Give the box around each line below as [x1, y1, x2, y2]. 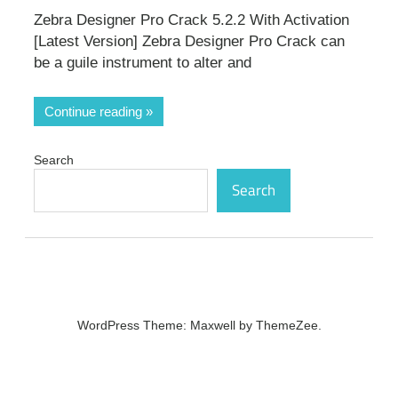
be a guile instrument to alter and [34, 54, 251, 72]
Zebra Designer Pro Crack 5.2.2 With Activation [34, 12, 349, 29]
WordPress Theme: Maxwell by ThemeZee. [76, 318, 322, 333]
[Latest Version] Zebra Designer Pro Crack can [34, 33, 345, 51]
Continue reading [44, 103, 142, 119]
